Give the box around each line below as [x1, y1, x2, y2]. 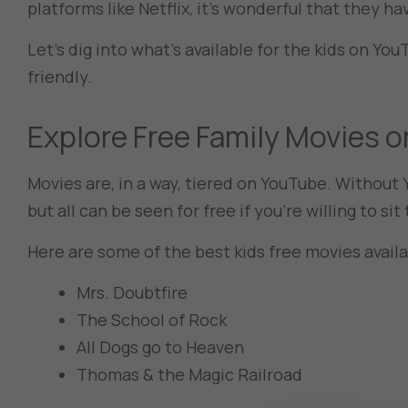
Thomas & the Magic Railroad [76, 363, 302, 386]
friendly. [27, 66, 96, 88]
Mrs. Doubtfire [76, 281, 188, 304]
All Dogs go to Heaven [76, 336, 244, 359]
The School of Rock [76, 309, 227, 331]
